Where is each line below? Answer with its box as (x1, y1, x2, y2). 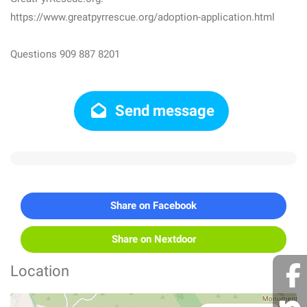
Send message (112, 102, 215, 119)
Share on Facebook (110, 199, 197, 212)
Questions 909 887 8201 (10, 48, 120, 60)
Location (10, 262, 69, 280)
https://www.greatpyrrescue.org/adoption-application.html (10, 11, 275, 23)
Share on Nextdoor (111, 233, 196, 245)
